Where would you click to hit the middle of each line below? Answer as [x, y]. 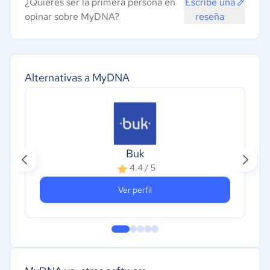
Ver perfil [135, 190]
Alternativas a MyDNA [77, 78]
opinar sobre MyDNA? [72, 17]
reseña [210, 17]
